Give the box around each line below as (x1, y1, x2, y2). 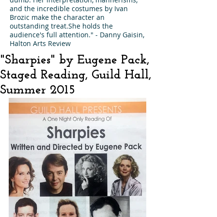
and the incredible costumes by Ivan (10, 4, 128, 13)
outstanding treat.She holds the (10, 21, 113, 31)
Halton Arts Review (10, 39, 71, 48)
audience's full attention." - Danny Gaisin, (10, 30, 144, 39)
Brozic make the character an (10, 13, 105, 22)
